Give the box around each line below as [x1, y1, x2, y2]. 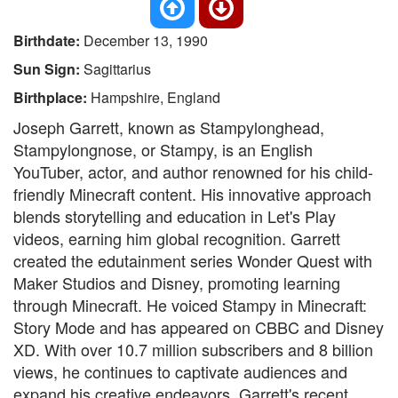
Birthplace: [13, 87, 91, 107]
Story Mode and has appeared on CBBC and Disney [13, 315, 384, 338]
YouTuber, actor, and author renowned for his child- [13, 160, 373, 183]
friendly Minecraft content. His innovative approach [13, 182, 371, 205]
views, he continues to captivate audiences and [13, 360, 347, 383]
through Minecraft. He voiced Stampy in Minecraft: [13, 293, 367, 316]
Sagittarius [84, 59, 151, 79]
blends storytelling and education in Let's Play [13, 204, 336, 227]
